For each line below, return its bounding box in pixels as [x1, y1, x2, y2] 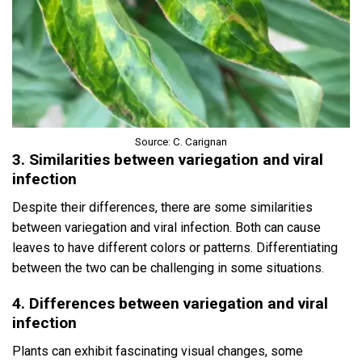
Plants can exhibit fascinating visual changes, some [12, 343, 303, 360]
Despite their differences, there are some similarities [12, 199, 313, 215]
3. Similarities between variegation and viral [12, 150, 323, 170]
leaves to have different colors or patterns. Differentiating [12, 239, 338, 255]
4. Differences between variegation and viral [12, 294, 328, 314]
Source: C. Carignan [135, 136, 227, 149]
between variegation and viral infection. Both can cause [12, 219, 321, 235]
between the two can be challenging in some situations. [12, 259, 324, 276]
